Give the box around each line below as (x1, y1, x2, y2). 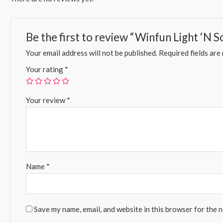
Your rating (26, 64, 65, 74)
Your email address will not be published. (26, 48, 157, 57)
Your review (26, 95, 67, 105)
